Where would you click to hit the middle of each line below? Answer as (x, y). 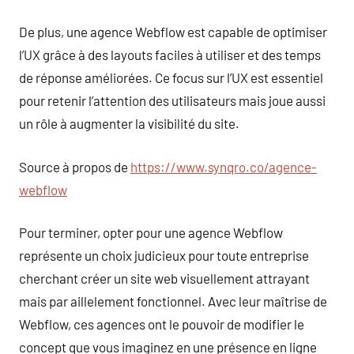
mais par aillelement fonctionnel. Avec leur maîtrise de (173, 301)
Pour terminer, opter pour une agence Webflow (151, 232)
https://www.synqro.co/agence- (224, 166)
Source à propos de (75, 166)
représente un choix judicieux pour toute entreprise (164, 255)
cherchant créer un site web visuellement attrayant (164, 278)
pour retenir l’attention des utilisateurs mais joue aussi (172, 100)
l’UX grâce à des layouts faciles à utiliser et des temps (170, 55)
